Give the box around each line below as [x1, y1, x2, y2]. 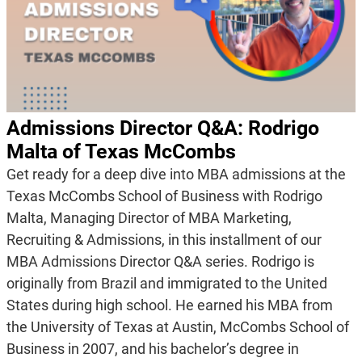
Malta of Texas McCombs [6, 140, 236, 164]
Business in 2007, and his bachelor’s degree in [6, 340, 299, 358]
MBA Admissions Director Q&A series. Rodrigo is [6, 253, 314, 271]
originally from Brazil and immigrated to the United [6, 275, 327, 293]
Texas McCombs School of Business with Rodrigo [6, 187, 322, 205]
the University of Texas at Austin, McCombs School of [6, 318, 349, 336]
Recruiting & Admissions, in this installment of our [6, 231, 322, 249]
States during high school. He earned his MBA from [6, 297, 333, 314]
